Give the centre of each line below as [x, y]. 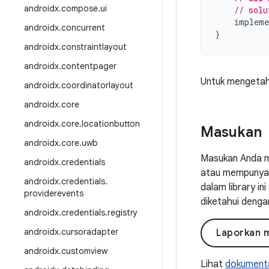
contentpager [89, 66]
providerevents [54, 193]
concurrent [83, 28]
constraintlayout [94, 47]
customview [84, 251]
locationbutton [111, 124]
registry [122, 213]
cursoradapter [90, 232]
